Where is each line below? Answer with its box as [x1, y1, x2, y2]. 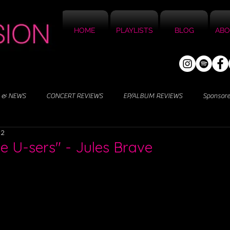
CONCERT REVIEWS [46, 91, 103, 100]
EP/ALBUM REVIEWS [123, 91, 182, 100]
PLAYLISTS [116, 26, 153, 34]
